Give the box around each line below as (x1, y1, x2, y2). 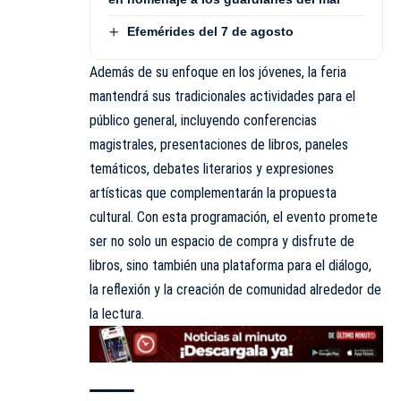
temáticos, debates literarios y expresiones (90, 160, 334, 178)
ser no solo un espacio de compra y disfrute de (90, 233, 354, 251)
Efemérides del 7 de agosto (126, 23, 294, 38)
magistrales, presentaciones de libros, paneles (90, 136, 348, 154)
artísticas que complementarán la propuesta (90, 184, 337, 202)
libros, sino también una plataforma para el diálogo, (90, 257, 371, 275)
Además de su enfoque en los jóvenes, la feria (90, 64, 346, 81)
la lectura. (90, 305, 144, 323)
